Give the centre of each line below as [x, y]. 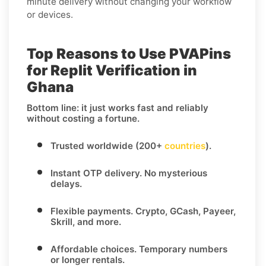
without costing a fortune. [83, 118]
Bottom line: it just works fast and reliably [118, 107]
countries [185, 145]
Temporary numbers [182, 249]
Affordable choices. [94, 249]
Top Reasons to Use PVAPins [129, 53]
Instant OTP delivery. [96, 173]
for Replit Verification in [112, 70]
